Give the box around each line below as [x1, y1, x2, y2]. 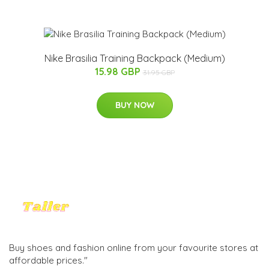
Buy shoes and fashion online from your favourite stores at [9, 241, 258, 253]
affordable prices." [9, 254, 88, 266]
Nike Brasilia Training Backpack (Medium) [44, 52, 225, 64]
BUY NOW [115, 99, 154, 110]
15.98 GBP [94, 65, 143, 77]
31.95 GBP [142, 67, 175, 77]
